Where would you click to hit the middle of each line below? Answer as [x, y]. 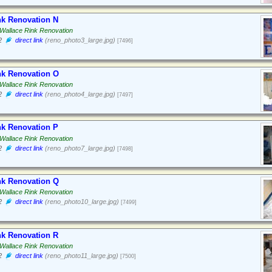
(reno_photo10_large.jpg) [81, 202]
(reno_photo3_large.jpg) [79, 40]
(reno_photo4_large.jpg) [79, 94]
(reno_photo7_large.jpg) [79, 148]
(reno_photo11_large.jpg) [81, 255]
